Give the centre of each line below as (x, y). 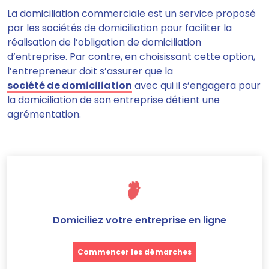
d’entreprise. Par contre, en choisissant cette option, (131, 57)
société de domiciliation (70, 86)
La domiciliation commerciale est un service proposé (131, 14)
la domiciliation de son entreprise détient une (113, 100)
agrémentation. (44, 114)
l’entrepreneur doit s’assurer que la (90, 71)
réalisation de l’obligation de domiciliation (104, 42)
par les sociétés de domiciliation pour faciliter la (119, 28)
